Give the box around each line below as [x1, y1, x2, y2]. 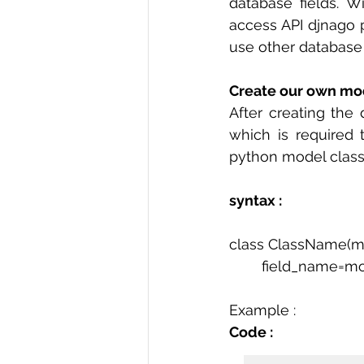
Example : [229, 301, 296, 318]
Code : [229, 323, 276, 340]
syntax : [229, 192, 282, 209]
